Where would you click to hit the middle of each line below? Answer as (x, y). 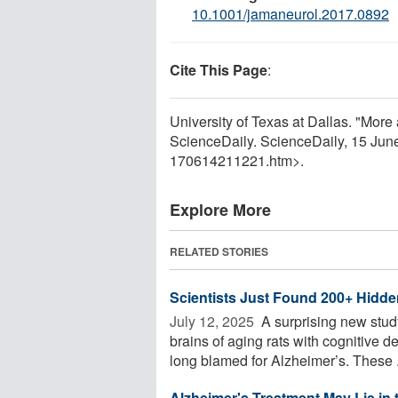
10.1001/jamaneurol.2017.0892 (291, 13)
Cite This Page (219, 69)
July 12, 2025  (214, 321)
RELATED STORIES (219, 251)
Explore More (220, 209)
